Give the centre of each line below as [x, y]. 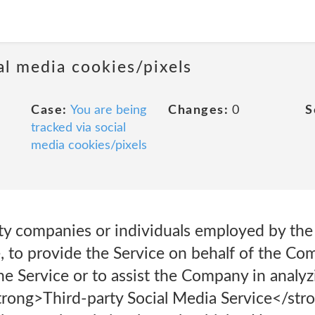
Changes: [198, 110]
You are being [108, 110]
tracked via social [78, 128]
